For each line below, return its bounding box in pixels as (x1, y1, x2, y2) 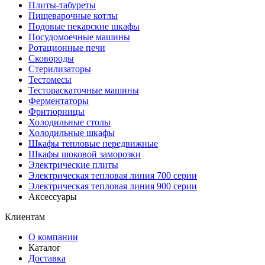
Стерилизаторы (28, 63, 91, 74)
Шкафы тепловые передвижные (28, 138, 158, 148)
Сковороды (28, 53, 74, 63)
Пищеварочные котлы (28, 10, 118, 21)
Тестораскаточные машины (28, 85, 139, 95)
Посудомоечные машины (28, 31, 130, 42)
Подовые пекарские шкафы (28, 21, 140, 31)
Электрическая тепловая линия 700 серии (28, 170, 197, 180)
